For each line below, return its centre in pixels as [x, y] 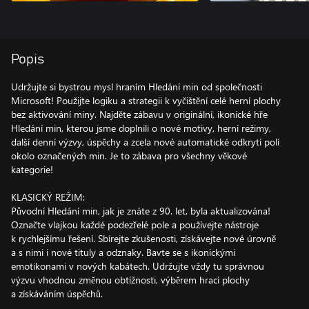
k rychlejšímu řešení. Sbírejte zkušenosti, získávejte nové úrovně [143, 238]
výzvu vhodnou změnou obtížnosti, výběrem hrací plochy [130, 279]
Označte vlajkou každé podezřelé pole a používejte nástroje [135, 224]
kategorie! [32, 169]
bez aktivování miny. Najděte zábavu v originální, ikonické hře [139, 114]
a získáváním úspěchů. [57, 293]
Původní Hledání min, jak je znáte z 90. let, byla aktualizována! [141, 210]
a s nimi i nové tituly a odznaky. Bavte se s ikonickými [123, 252]
